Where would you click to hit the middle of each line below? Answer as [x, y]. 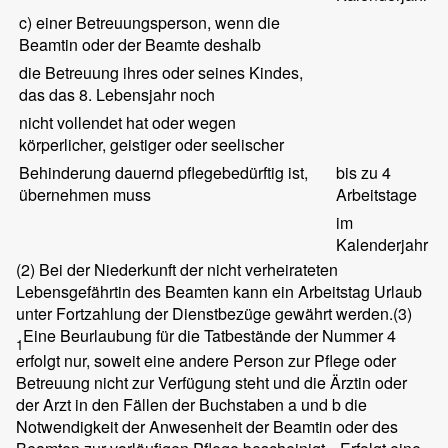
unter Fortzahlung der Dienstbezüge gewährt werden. [204, 314]
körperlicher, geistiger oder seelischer [152, 145]
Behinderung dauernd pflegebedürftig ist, [164, 173]
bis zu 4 [364, 173]
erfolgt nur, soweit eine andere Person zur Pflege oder [206, 361]
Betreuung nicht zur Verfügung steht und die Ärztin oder [211, 383]
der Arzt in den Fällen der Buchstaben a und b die [191, 405]
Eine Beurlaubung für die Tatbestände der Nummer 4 [209, 336]
